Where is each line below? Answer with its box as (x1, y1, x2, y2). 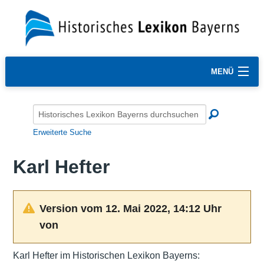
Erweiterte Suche (33, 127, 91, 137)
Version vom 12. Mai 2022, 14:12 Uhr (39, 202, 222, 214)
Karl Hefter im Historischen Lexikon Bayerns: (12, 250, 200, 260)
